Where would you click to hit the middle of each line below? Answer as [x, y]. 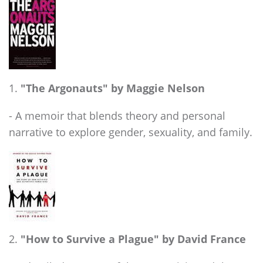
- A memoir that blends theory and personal [117, 115]
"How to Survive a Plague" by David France [133, 239]
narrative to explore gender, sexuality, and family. [131, 131]
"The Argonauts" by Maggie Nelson [113, 88]
